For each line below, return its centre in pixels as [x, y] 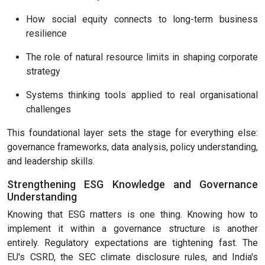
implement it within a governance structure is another [132, 229]
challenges [49, 109]
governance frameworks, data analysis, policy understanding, [132, 147]
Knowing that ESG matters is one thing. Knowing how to [132, 215]
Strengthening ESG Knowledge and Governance [132, 185]
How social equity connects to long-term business [142, 20]
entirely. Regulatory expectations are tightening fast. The [132, 243]
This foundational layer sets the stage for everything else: [132, 133]
